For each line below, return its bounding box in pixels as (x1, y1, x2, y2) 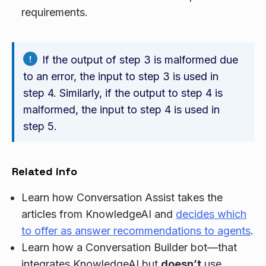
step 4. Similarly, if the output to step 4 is (23, 87, 223, 99)
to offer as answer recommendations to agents (21, 224, 251, 237)
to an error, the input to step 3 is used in (23, 70, 218, 83)
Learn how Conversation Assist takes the (21, 191, 223, 204)
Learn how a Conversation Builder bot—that (21, 241, 237, 254)
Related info (12, 164, 77, 178)
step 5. (23, 120, 57, 132)
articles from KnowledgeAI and (21, 208, 176, 220)
